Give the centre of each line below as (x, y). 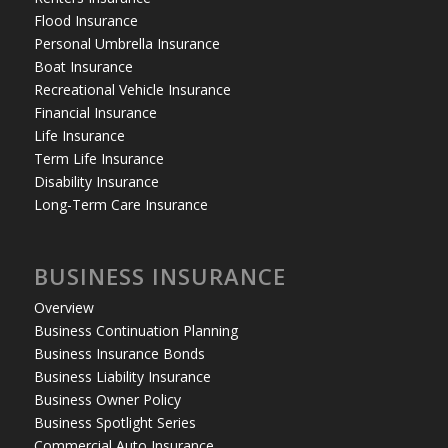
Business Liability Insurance (122, 377)
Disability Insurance (96, 181)
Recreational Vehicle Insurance (132, 89)
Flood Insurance (85, 20)
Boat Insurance (83, 66)
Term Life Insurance (98, 158)
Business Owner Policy (107, 400)
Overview (63, 308)
